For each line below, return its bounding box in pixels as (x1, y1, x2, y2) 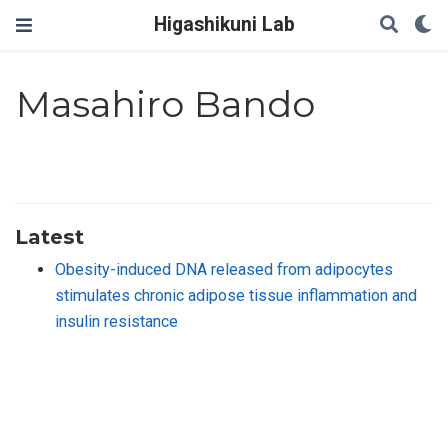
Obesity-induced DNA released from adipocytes (55, 259, 393, 279)
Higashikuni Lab (153, 13, 295, 36)
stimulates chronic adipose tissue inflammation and (55, 285, 417, 305)
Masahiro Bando (16, 82, 316, 127)
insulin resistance (55, 311, 178, 331)
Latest (15, 223, 84, 249)
